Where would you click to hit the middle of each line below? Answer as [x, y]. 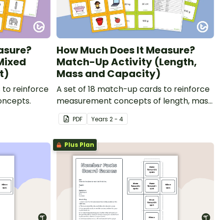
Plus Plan [79, 144]
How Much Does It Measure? [126, 50]
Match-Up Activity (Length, [127, 62]
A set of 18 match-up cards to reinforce [133, 89]
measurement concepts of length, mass [134, 101]
